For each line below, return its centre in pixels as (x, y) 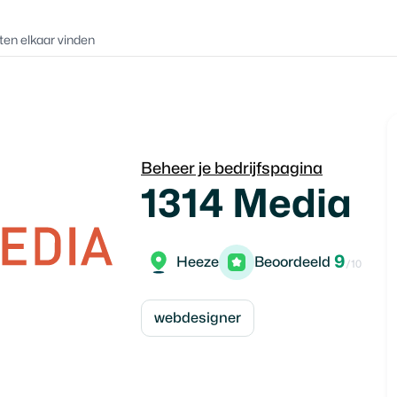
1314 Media (246, 204)
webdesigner (198, 318)
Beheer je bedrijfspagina (232, 168)
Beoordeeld (292, 262)
